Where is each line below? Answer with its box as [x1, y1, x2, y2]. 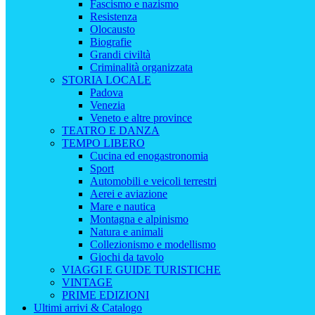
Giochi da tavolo [90, 251, 164, 263]
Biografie [90, 36, 131, 48]
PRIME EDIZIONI [62, 289, 149, 301]
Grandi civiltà [90, 49, 150, 60]
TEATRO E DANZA [62, 124, 160, 136]
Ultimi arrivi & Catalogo [34, 302, 142, 314]
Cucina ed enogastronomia [90, 150, 208, 162]
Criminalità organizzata [90, 61, 193, 73]
